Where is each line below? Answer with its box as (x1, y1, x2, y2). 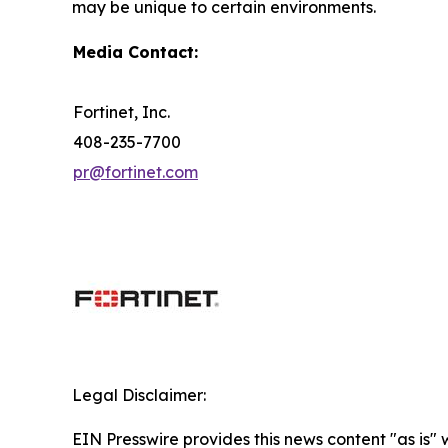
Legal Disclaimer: (72, 384, 206, 405)
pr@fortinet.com (73, 161, 198, 182)
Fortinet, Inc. (73, 101, 170, 122)
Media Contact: (73, 41, 198, 62)
